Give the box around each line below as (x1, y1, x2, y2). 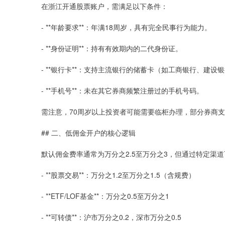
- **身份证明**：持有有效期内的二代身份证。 (41, 43, 182, 53)
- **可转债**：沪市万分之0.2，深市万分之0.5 (41, 211, 181, 222)
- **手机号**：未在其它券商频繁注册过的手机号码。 (41, 85, 203, 95)
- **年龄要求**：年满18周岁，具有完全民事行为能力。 (41, 22, 211, 32)
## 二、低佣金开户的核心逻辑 (41, 127, 136, 138)
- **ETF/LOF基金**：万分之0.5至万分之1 (41, 190, 169, 201)
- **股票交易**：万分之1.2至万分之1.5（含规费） (41, 169, 195, 180)
